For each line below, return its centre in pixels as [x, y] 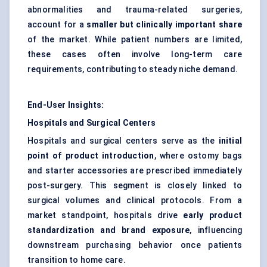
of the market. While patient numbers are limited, [135, 40]
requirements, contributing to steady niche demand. [133, 69]
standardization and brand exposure [109, 230]
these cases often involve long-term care [135, 55]
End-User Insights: [66, 105]
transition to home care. [77, 260]
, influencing [216, 230]
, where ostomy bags [198, 156]
